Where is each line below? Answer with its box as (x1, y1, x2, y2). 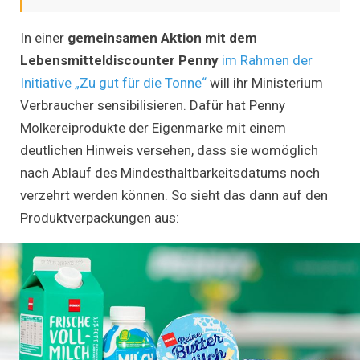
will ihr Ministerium (207, 74, 323, 91)
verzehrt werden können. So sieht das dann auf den (20, 186, 328, 203)
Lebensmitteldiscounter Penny (20, 51, 219, 68)
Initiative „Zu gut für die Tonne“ (20, 74, 207, 91)
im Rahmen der (222, 51, 313, 68)
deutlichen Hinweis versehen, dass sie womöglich (20, 141, 318, 158)
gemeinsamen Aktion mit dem (67, 29, 257, 46)
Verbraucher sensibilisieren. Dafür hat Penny (20, 96, 285, 113)
